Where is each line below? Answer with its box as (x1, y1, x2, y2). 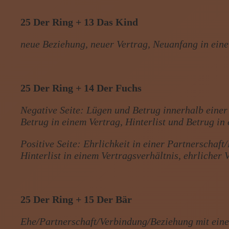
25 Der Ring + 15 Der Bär (20, 193, 132, 205)
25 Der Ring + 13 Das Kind (20, 16, 139, 28)
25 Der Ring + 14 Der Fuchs (20, 82, 142, 94)
